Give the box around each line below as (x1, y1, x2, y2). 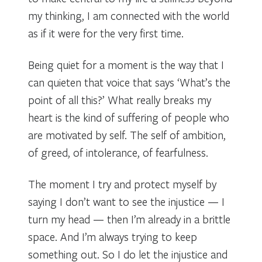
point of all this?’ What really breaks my (28, 92, 211, 107)
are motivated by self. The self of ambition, (28, 127, 226, 142)
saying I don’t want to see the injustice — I (28, 194, 225, 209)
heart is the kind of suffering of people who (28, 109, 229, 125)
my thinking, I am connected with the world (28, 8, 229, 23)
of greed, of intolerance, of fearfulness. (28, 144, 208, 160)
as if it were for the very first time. (28, 25, 184, 40)
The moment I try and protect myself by (28, 176, 216, 191)
